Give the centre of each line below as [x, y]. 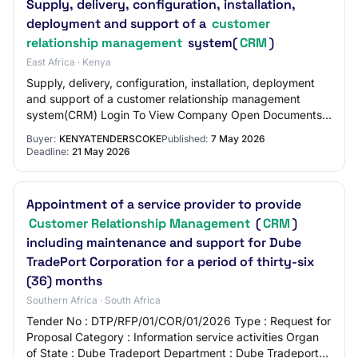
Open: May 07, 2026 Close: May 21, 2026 [137, 131]
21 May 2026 [101, 151]
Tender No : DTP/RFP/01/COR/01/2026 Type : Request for [179, 321]
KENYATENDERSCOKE [110, 139]
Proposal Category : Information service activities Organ [173, 337]
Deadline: [48, 151]
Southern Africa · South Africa [93, 300]
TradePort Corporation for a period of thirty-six [170, 262]
